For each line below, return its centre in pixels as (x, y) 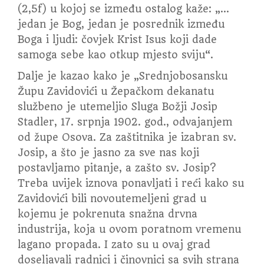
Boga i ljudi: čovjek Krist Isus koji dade (117, 39)
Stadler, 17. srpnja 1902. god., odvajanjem (125, 122)
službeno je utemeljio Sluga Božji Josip (118, 107)
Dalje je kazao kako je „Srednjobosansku (123, 76)
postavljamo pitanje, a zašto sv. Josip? (117, 168)
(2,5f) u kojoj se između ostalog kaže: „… (123, 9)
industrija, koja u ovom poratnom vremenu (129, 229)
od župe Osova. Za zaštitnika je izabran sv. (127, 137)
